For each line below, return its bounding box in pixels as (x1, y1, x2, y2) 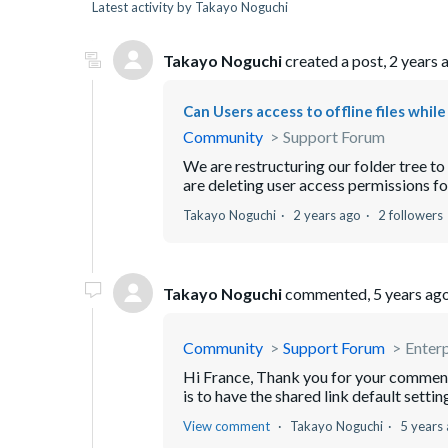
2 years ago (293, 207, 361, 224)
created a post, (282, 50, 389, 70)
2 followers (378, 207, 443, 224)
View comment (183, 418, 270, 435)
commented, (282, 283, 373, 303)
